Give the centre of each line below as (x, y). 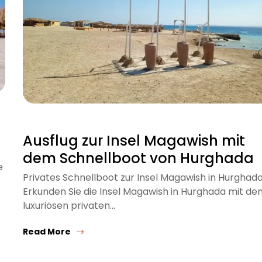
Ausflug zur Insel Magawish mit (134, 140)
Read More (47, 231)
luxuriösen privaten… (69, 205)
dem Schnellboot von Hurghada (138, 158)
